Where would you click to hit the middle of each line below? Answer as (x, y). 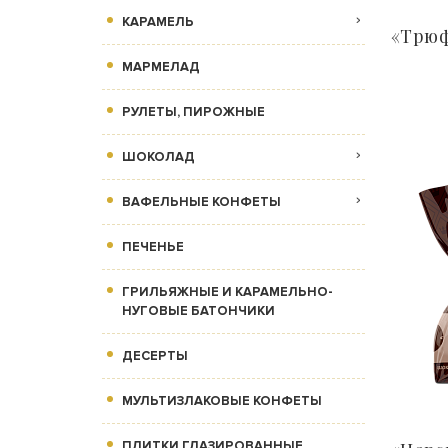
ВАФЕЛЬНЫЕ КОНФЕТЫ (201, 202)
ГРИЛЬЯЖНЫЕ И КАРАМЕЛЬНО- (227, 292)
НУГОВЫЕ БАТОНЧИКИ (198, 311)
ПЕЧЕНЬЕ (153, 247)
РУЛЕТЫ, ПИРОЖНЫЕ (193, 112)
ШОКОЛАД (158, 157)
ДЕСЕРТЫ (155, 356)
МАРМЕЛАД (161, 67)
